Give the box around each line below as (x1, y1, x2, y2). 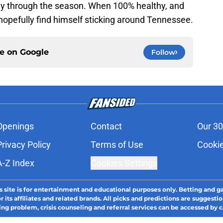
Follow (151, 48, 175, 57)
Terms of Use (90, 139, 143, 150)
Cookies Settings (90, 158, 157, 169)
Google (20, 47, 49, 57)
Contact (90, 121, 122, 132)
